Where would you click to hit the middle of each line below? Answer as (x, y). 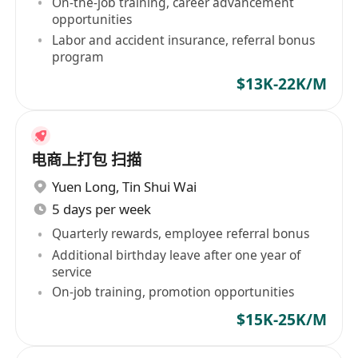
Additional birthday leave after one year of (177, 255)
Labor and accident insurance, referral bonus (184, 40)
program (78, 56)
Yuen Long (84, 187)
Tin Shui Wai (160, 187)
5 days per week (102, 209)
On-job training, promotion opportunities (173, 292)
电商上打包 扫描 (87, 159)
